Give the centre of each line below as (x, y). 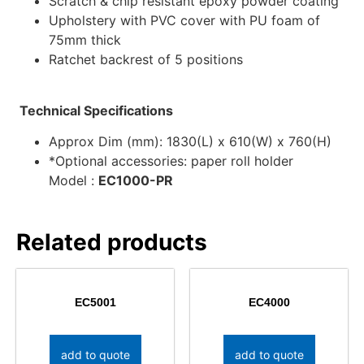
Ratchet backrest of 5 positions (146, 60)
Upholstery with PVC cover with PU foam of (184, 21)
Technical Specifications (95, 110)
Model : (74, 180)
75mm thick (85, 40)
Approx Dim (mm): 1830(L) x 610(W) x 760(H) (190, 141)
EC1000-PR (137, 180)
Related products (112, 242)
